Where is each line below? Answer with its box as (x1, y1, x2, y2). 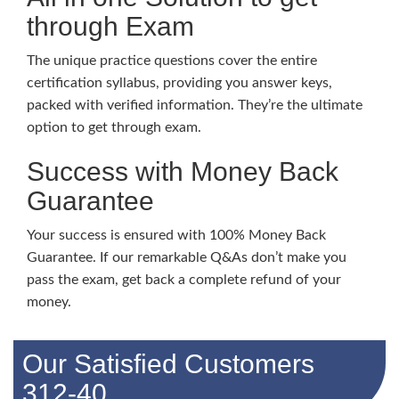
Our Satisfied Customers (22, 349, 314, 379)
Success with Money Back (27, 157, 338, 187)
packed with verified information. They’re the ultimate (27, 98, 362, 113)
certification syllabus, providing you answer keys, (27, 76, 332, 91)
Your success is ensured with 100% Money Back (27, 228, 326, 243)
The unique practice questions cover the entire (27, 53, 317, 69)
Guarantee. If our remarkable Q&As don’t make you (27, 250, 346, 265)
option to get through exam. (27, 120, 201, 135)
